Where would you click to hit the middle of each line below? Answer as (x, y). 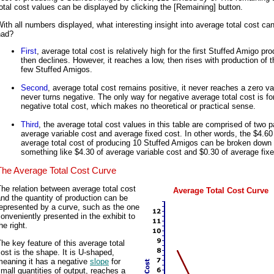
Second (34, 88)
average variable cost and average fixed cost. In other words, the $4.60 (147, 134)
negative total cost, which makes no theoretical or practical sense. (138, 106)
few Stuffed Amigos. (57, 69)
